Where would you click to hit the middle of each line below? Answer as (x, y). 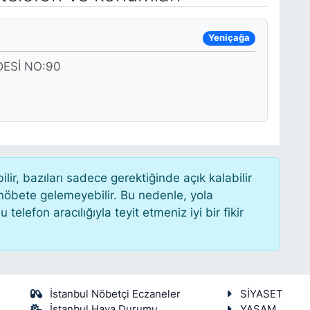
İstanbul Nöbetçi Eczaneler (116, 294)
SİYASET (261, 294)
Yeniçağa (229, 38)
